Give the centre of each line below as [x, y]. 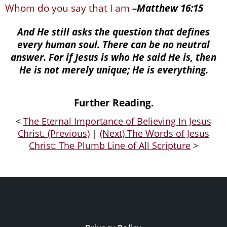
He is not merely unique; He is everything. [113, 69]
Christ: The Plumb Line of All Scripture [110, 146]
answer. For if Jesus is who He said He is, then [113, 57]
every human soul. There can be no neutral [113, 44]
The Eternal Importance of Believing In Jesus [117, 121]
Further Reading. [113, 102]
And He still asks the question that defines [113, 31]
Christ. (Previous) [54, 134]
